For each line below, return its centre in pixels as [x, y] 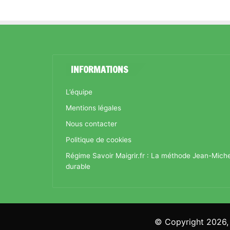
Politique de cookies [99, 140]
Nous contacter [91, 124]
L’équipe [79, 92]
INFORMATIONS [100, 69]
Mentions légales [93, 108]
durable [78, 166]
